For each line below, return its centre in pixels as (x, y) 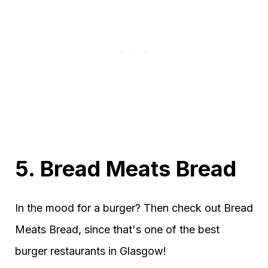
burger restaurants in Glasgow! (91, 251)
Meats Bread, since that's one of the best (117, 229)
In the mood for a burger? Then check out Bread (134, 208)
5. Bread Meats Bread (126, 168)
